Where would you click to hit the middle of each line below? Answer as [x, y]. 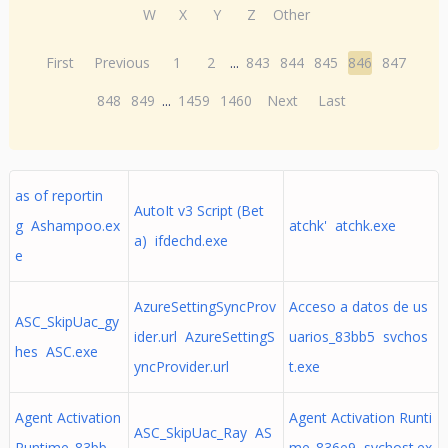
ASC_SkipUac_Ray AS [202, 432]
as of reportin [58, 195]
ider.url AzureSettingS [204, 336]
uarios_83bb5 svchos [358, 336]
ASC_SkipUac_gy [66, 321]
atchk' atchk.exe [342, 225]
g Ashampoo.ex [67, 225]
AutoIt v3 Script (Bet [198, 210]
